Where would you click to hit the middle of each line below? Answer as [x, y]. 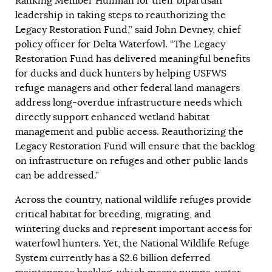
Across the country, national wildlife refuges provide [133, 199]
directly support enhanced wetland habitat [112, 117]
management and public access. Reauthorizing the [129, 131]
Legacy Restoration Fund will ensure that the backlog [135, 146]
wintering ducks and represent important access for [134, 229]
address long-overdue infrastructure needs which [129, 102]
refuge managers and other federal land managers [127, 88]
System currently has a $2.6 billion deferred [113, 258]
